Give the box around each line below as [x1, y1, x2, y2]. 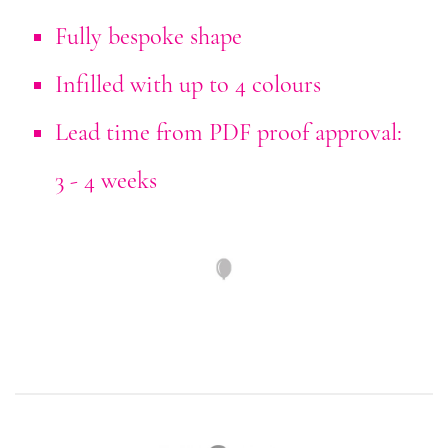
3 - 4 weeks [55, 166, 157, 196]
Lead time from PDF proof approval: [55, 118, 402, 148]
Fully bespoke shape [55, 22, 242, 52]
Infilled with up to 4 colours [55, 70, 321, 100]
